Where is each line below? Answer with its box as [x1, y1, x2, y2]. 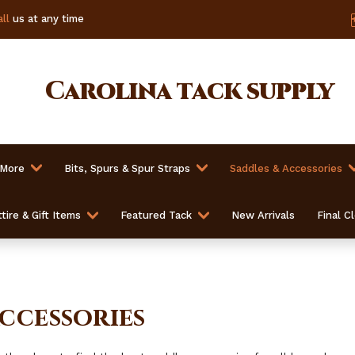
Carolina [45, 74, 172, 109]
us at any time [9, 13, 84, 25]
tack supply [171, 74, 333, 109]
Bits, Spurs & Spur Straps [63, 162, 190, 174]
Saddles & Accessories [229, 162, 342, 174]
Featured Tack [120, 209, 192, 222]
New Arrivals [231, 209, 295, 222]
